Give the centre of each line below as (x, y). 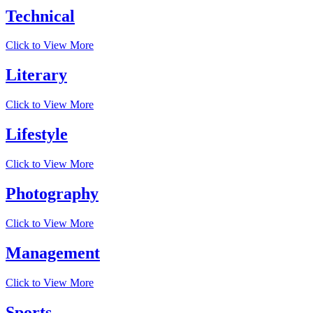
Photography (52, 193)
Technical (40, 16)
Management (53, 253)
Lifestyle (37, 134)
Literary (36, 75)
